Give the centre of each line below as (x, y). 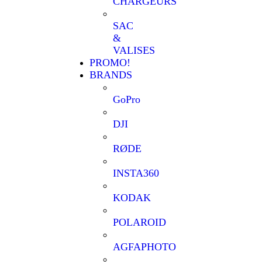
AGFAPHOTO (145, 247)
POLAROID (140, 223)
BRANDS (111, 75)
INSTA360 (136, 173)
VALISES (134, 51)
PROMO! (110, 63)
